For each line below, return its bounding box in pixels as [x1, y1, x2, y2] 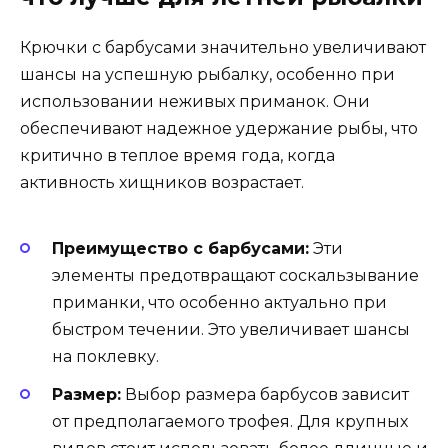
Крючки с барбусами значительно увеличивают [20, 38, 426, 58]
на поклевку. [52, 346, 159, 366]
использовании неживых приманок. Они [20, 92, 370, 112]
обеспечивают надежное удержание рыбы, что [20, 119, 418, 139]
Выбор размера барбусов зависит [121, 384, 409, 404]
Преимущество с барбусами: [52, 238, 309, 258]
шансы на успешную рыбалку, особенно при [20, 65, 395, 85]
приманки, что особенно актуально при [52, 292, 387, 312]
